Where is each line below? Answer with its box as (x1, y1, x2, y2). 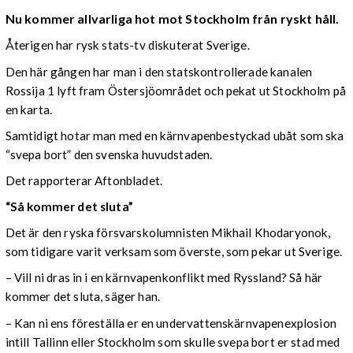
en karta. (5, 102, 53, 117)
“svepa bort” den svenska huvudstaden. (5, 147, 213, 162)
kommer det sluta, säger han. (5, 289, 161, 304)
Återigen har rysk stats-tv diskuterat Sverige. (5, 38, 250, 53)
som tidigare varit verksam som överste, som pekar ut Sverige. (5, 244, 343, 259)
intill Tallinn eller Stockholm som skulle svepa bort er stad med (5, 334, 340, 349)
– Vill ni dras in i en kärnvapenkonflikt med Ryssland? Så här (5, 270, 323, 285)
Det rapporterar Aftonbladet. (5, 173, 163, 188)
